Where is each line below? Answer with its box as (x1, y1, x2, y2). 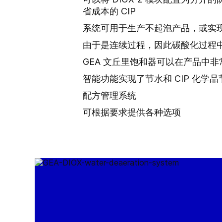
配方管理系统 (83, 90, 136, 101)
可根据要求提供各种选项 (83, 107, 181, 117)
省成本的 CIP (83, 6, 136, 16)
